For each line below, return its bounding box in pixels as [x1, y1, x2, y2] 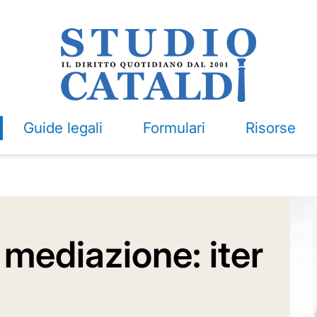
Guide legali [23, 119, 103, 137]
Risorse [245, 119, 296, 137]
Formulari [142, 119, 205, 137]
